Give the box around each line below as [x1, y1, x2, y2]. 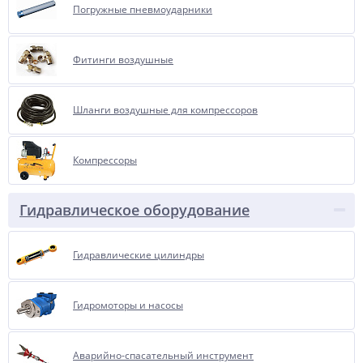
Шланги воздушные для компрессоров [73, 103, 258, 117]
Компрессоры [73, 153, 137, 167]
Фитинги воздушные [73, 53, 173, 66]
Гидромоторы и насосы [73, 298, 183, 312]
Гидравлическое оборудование [19, 200, 250, 220]
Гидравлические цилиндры [73, 248, 204, 262]
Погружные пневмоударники [73, 2, 212, 16]
